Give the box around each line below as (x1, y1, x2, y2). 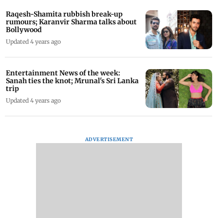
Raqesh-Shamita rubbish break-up (6, 9, 124, 18)
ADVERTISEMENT (85, 136, 133, 143)
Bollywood (6, 25, 42, 34)
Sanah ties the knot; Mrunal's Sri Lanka (6, 76, 139, 85)
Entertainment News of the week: (6, 68, 120, 77)
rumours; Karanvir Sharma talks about (6, 17, 137, 26)
